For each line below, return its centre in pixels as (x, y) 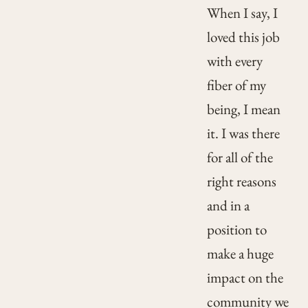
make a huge (240, 254)
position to (236, 230)
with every (234, 61)
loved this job (243, 37)
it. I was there (243, 133)
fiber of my (236, 85)
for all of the (240, 157)
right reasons (241, 181)
